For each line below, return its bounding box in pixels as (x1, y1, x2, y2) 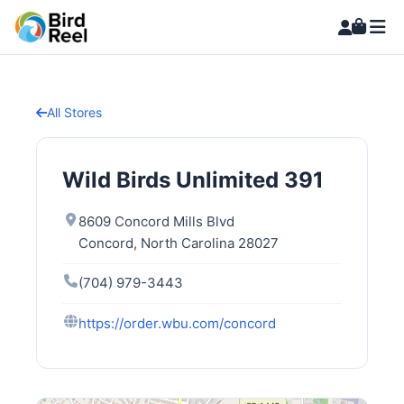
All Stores (47, 105, 102, 120)
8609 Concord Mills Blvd (78, 213, 234, 231)
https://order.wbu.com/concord (78, 314, 276, 332)
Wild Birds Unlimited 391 (62, 167, 324, 193)
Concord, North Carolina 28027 (78, 234, 279, 252)
